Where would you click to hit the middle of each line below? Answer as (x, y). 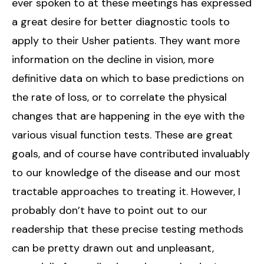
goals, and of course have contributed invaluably (131, 154)
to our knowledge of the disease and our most (126, 172)
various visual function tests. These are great (122, 135)
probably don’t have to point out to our (110, 210)
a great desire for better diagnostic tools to (121, 22)
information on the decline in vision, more (113, 59)
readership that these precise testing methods (128, 229)
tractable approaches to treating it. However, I (126, 191)
